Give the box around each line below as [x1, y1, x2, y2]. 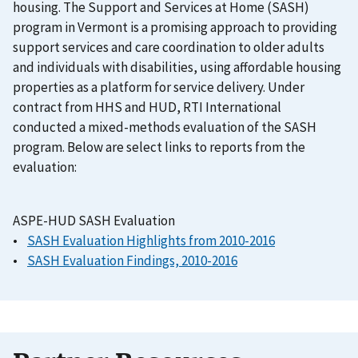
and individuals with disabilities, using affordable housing [13, 58, 341, 77]
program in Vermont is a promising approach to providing [13, 18, 337, 37]
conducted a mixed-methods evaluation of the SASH [13, 118, 316, 137]
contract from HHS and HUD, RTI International [13, 98, 281, 117]
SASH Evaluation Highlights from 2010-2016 [27, 232, 275, 250]
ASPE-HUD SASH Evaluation [13, 212, 175, 230]
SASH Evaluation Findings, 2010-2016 [27, 252, 237, 270]
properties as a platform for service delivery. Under [13, 78, 304, 97]
